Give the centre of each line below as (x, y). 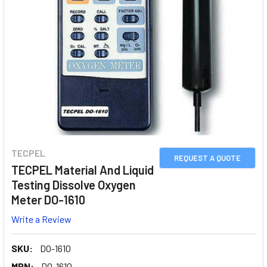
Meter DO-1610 (48, 200)
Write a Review (41, 219)
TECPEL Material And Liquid (83, 170)
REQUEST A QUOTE (207, 158)
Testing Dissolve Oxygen (74, 185)
